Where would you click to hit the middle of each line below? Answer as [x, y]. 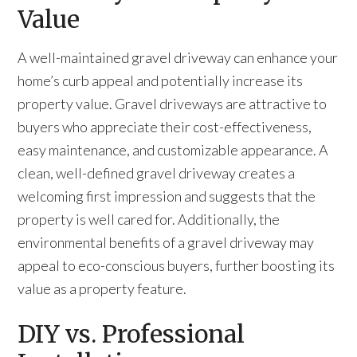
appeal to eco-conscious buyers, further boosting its [177, 265]
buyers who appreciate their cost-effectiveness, [165, 127]
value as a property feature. [102, 288]
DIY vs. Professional [131, 334]
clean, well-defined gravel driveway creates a [157, 173]
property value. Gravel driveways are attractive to [173, 104]
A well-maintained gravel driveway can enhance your [178, 57]
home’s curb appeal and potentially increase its [161, 80]
